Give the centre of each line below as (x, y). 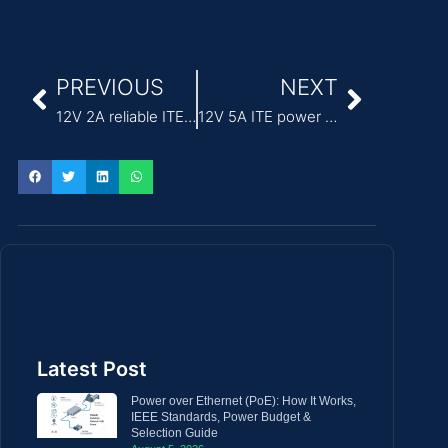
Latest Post (92, 368)
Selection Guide (174, 432)
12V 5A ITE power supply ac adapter (331, 116)
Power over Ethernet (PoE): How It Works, (243, 400)
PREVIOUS (110, 86)
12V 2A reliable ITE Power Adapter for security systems (190, 116)
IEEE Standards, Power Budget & (221, 416)
